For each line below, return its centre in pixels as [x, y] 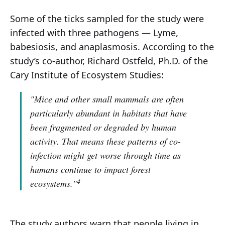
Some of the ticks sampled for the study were [107, 19]
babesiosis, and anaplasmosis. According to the [112, 47]
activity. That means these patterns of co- [105, 141]
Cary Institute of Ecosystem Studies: [87, 75]
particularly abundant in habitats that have [108, 113]
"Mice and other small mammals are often [107, 99]
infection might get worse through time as [105, 155]
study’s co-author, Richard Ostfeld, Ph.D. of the [109, 61]
